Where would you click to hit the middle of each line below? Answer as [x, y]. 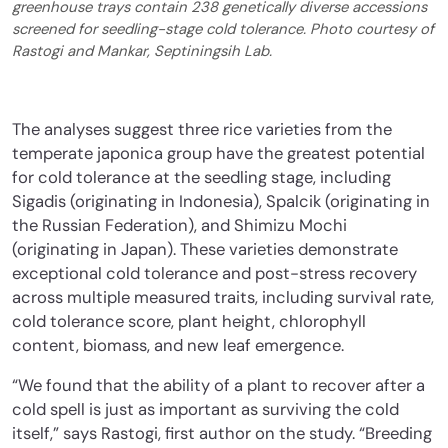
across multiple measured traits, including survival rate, [223, 298]
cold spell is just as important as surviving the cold [205, 410]
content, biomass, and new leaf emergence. [180, 346]
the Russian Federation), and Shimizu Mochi [179, 226]
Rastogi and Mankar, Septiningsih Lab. [142, 51]
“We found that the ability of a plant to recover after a [218, 386]
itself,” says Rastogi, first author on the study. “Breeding [222, 434]
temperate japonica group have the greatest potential [218, 154]
